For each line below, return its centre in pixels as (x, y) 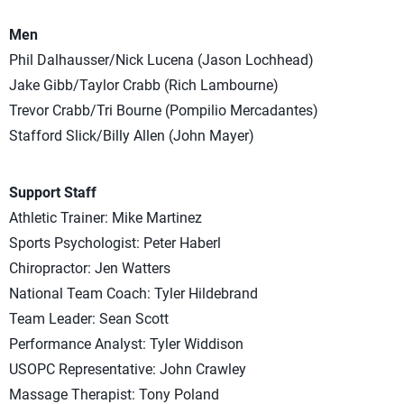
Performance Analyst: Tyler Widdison (126, 344)
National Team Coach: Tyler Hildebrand (133, 293)
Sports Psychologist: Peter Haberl (115, 243)
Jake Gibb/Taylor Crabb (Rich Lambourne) (144, 85)
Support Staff (53, 192)
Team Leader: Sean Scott (89, 318)
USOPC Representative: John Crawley (128, 369)
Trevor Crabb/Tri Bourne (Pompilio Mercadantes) (164, 110)
